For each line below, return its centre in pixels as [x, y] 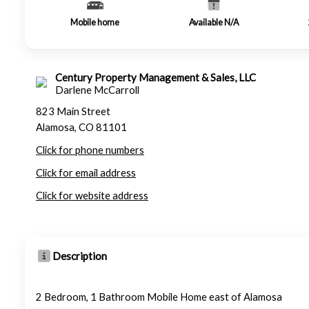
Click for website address [92, 196]
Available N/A [214, 22]
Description [80, 256]
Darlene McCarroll [97, 90]
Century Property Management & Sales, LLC [156, 77]
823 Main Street [73, 111]
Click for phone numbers [90, 150]
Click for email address [86, 173]
